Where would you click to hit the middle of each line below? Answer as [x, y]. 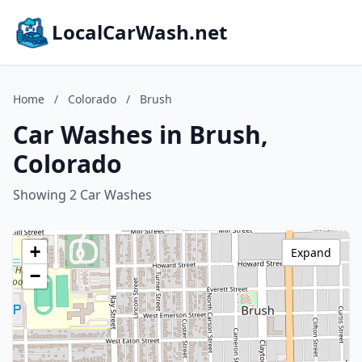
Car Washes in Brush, [141, 135]
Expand [311, 253]
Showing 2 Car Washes [82, 195]
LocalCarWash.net [139, 32]
